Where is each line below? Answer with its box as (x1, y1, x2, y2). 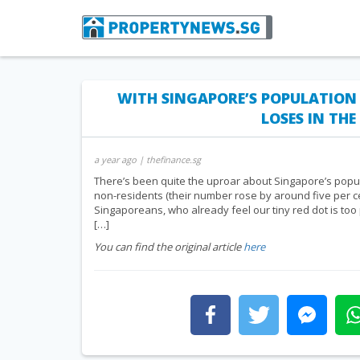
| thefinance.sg (137, 153, 201, 166)
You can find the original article (94, 239, 243, 254)
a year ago (94, 153, 137, 166)
